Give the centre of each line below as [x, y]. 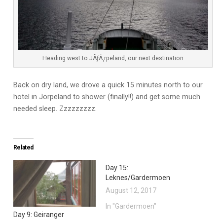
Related [23, 147]
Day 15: [117, 167]
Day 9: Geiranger [38, 215]
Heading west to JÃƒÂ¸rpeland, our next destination [113, 58]
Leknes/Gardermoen [138, 177]
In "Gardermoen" [131, 206]
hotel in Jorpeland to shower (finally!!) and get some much [107, 97]
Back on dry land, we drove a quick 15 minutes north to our [108, 85]
